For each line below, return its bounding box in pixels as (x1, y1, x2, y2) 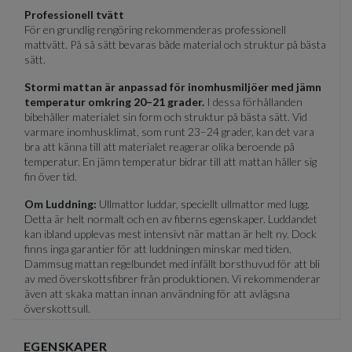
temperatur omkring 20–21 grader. (24, 95, 204, 109)
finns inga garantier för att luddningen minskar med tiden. (24, 242, 291, 256)
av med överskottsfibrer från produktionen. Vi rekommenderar (24, 272, 321, 286)
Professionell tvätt (24, 8, 124, 22)
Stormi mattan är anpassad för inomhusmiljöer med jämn (24, 80, 321, 94)
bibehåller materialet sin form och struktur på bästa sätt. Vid (24, 110, 307, 124)
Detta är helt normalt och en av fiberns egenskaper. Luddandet (24, 212, 317, 226)
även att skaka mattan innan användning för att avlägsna (24, 287, 290, 301)
